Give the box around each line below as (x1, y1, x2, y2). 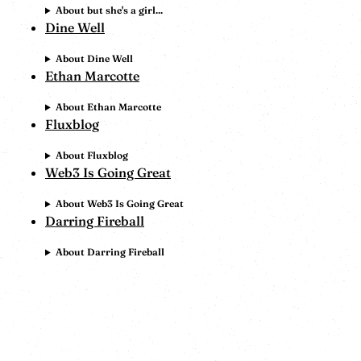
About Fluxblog (55, 149, 128, 162)
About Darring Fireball (55, 246, 164, 259)
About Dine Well (55, 52, 133, 65)
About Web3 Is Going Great (55, 197, 184, 210)
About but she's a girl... (55, 4, 163, 17)
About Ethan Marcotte (55, 101, 161, 114)
